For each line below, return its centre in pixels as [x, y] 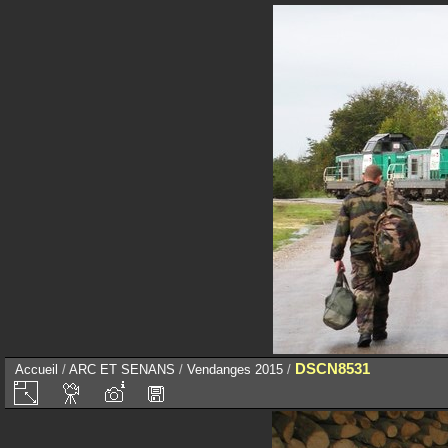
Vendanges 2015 [235, 369]
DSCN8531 [332, 368]
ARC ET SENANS [122, 369]
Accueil [36, 369]
